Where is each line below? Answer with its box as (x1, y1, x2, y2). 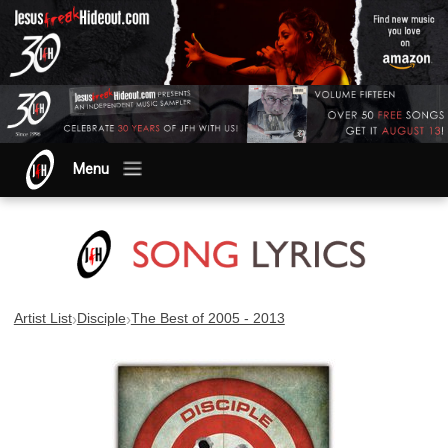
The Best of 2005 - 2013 (130, 311, 285, 327)
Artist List (13, 311, 72, 327)
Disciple (76, 311, 126, 327)
